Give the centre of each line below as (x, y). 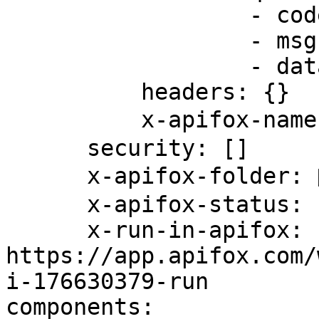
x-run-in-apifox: (46, 230)
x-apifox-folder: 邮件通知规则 (46, 176)
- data (127, 66)
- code (127, 15)
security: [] (46, 148)
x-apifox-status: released (46, 204)
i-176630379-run (107, 281)
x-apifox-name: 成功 (73, 120)
